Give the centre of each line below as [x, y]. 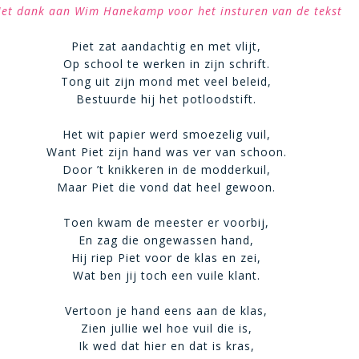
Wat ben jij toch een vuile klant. [166, 275]
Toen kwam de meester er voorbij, [167, 222]
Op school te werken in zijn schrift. [166, 64]
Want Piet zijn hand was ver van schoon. [166, 152]
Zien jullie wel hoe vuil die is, [166, 328]
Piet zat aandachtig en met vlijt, [167, 46]
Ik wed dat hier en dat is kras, [166, 346]
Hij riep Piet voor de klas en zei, [167, 258]
